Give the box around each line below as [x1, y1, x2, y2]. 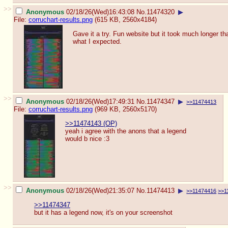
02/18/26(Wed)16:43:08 [66, 8, 134, 16]
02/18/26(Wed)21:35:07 [66, 186, 134, 194]
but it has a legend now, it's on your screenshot [34, 209, 173, 217]
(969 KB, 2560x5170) [93, 105, 157, 113]
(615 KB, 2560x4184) [93, 15, 157, 23]
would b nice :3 [65, 135, 109, 143]
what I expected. [73, 38, 122, 46]
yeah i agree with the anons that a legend [65, 127, 186, 135]
